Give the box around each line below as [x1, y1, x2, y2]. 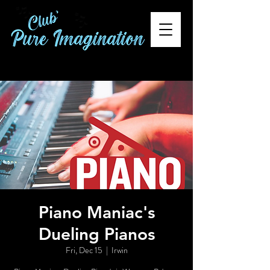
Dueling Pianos [38, 224, 155, 244]
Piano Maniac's [38, 202, 155, 222]
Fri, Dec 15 [65, 244, 102, 256]
